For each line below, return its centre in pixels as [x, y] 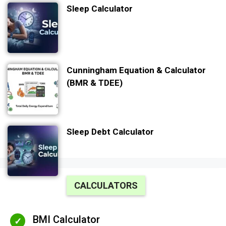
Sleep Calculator [100, 9]
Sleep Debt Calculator [110, 132]
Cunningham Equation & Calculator [136, 70]
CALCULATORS [106, 185]
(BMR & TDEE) [95, 83]
